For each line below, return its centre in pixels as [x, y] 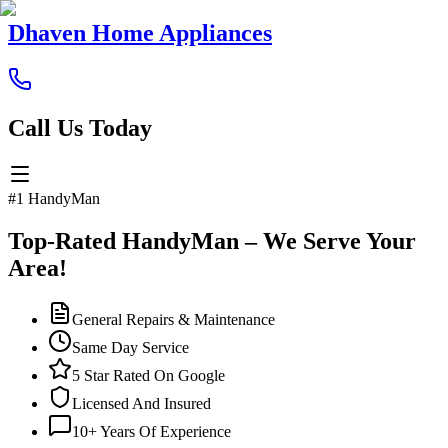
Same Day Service [130, 348]
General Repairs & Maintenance [173, 320]
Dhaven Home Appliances [140, 32]
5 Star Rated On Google [148, 376]
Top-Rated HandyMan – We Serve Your [212, 240]
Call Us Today [80, 127]
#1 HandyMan [54, 198]
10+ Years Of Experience [151, 432]
